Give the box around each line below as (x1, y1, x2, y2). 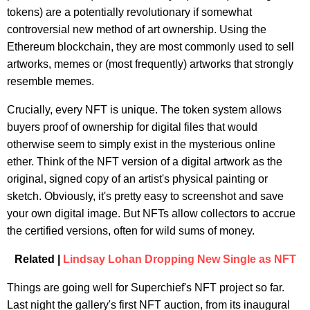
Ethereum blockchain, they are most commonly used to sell (7, 41, 294, 53)
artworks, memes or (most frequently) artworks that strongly (7, 58, 293, 71)
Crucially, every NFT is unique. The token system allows (7, 104, 282, 116)
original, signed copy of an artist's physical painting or (7, 173, 268, 185)
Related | (14, 253, 63, 266)
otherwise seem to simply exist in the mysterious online (7, 138, 275, 151)
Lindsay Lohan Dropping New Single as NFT (62, 253, 296, 266)
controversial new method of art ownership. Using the (7, 24, 266, 36)
